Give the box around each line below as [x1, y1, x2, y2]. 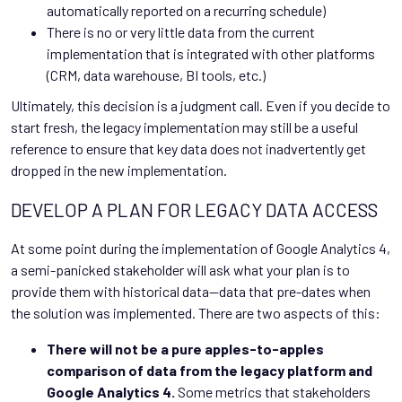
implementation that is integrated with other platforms [47, 44, 375, 62]
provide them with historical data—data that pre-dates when [11, 282, 371, 300]
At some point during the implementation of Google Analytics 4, [11, 239, 390, 257]
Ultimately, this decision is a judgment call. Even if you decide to [11, 96, 390, 114]
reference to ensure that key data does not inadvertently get [11, 139, 366, 157]
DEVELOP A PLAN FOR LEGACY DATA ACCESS [11, 197, 378, 221]
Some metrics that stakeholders [175, 382, 371, 400]
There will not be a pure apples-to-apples [47, 339, 324, 357]
